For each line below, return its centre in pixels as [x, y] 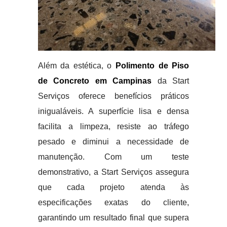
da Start [171, 81]
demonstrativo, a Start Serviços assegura [113, 172]
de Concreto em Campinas [95, 81]
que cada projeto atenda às [113, 187]
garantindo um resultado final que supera [113, 218]
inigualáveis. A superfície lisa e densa [113, 111]
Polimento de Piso [153, 66]
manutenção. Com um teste [113, 157]
